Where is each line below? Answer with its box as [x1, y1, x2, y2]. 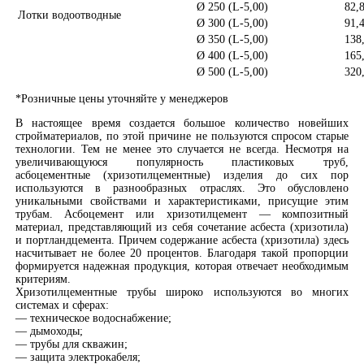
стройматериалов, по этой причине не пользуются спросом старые [15, 129, 349, 142]
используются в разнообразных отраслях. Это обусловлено [15, 181, 349, 194]
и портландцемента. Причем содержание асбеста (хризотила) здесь [15, 233, 349, 246]
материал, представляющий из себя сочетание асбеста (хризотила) [15, 220, 349, 233]
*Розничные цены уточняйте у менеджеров [15, 92, 228, 105]
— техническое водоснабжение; [15, 311, 171, 324]
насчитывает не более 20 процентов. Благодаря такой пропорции [15, 246, 349, 259]
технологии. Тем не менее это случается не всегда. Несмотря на [15, 142, 349, 155]
